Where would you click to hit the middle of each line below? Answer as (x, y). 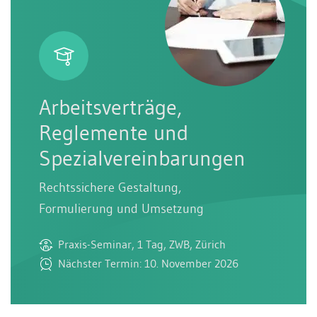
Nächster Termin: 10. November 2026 (148, 263)
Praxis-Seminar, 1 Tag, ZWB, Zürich (142, 244)
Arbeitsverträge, (110, 107)
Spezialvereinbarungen (142, 158)
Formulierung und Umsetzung (121, 208)
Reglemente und (114, 132)
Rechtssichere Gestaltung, (110, 187)
